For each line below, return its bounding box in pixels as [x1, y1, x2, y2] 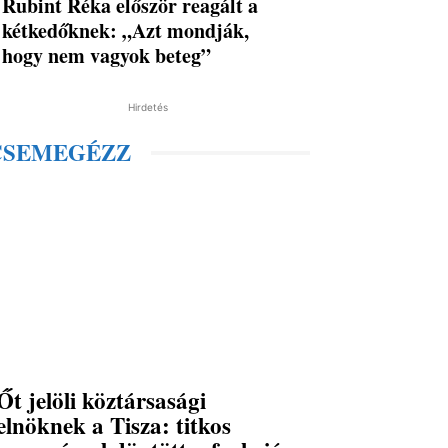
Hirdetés [128, 101, 168, 114]
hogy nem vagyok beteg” [2, 41, 212, 71]
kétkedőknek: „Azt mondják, [2, 16, 250, 46]
